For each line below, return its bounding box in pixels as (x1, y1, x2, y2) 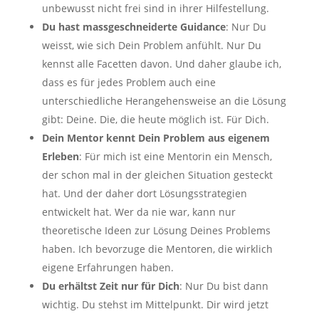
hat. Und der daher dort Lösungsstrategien (41, 186, 247, 200)
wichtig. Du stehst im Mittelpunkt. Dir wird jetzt (41, 297, 268, 311)
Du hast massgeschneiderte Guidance (41, 19, 226, 33)
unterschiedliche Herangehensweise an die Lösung (41, 93, 286, 108)
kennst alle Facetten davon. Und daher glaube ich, (41, 56, 281, 70)
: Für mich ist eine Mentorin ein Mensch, (78, 149, 272, 163)
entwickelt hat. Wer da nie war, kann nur (41, 204, 236, 219)
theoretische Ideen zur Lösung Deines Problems (41, 223, 271, 237)
